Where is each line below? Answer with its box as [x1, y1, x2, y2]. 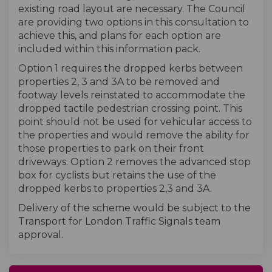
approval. [18, 229, 63, 240]
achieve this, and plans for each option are [18, 30, 221, 41]
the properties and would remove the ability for [18, 129, 250, 141]
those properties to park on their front [18, 143, 204, 154]
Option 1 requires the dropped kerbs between [18, 63, 243, 74]
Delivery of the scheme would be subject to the [18, 202, 251, 214]
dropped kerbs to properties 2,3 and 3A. [18, 183, 212, 194]
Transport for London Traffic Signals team [18, 216, 220, 227]
